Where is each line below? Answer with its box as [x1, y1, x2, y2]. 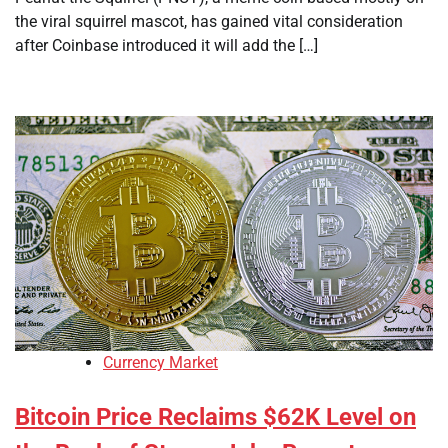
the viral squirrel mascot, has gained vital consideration [15, 12, 403, 31]
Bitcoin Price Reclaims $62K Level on [15, 403, 416, 432]
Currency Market [103, 353, 218, 373]
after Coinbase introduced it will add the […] [15, 36, 318, 55]
